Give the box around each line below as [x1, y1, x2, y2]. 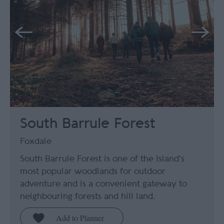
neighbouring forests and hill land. [20, 191, 155, 200]
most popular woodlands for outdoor [20, 166, 165, 175]
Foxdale [20, 136, 51, 145]
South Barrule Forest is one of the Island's [20, 154, 184, 163]
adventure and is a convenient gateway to [20, 179, 187, 188]
